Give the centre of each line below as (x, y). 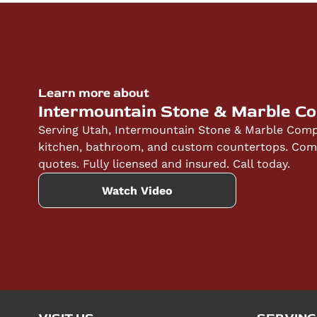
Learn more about (93, 93)
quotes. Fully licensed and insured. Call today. (164, 164)
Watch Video (137, 190)
